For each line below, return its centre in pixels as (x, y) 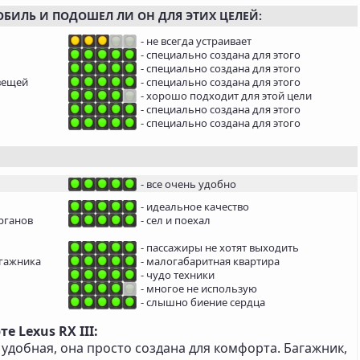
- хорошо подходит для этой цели (226, 96)
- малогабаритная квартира (210, 262)
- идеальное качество (195, 207)
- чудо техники (178, 275)
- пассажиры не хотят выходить (220, 248)
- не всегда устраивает (196, 41)
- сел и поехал (176, 221)
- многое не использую (199, 289)
